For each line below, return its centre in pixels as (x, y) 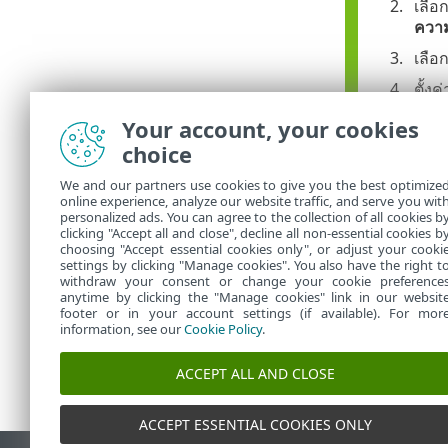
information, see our (122, 329)
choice (157, 154)
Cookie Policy (223, 329)
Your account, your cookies (270, 129)
